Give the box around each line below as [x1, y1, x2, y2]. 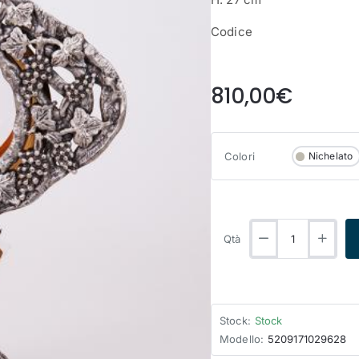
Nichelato [309, 150, 353, 163]
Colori [224, 150, 255, 163]
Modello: [220, 333, 264, 346]
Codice [211, 24, 252, 40]
